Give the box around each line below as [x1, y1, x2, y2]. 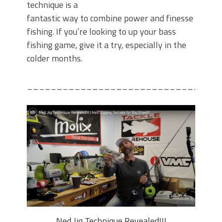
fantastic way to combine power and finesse [27, 11, 193, 25]
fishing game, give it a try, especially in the [27, 38, 186, 52]
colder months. [27, 51, 82, 65]
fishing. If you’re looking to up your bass [27, 24, 176, 38]
